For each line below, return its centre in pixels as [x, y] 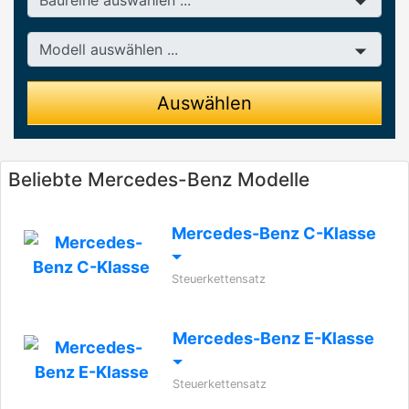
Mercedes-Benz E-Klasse [274, 338]
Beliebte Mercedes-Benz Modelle [159, 179]
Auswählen [204, 103]
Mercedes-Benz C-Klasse [274, 233]
